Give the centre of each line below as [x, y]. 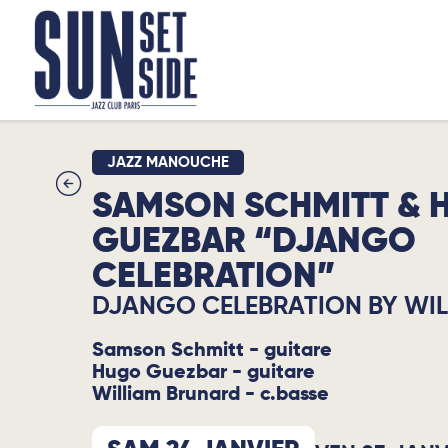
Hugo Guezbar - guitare [203, 373]
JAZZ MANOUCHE [168, 162]
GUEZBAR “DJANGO [254, 242]
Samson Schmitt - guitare [212, 351]
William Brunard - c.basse [210, 395]
